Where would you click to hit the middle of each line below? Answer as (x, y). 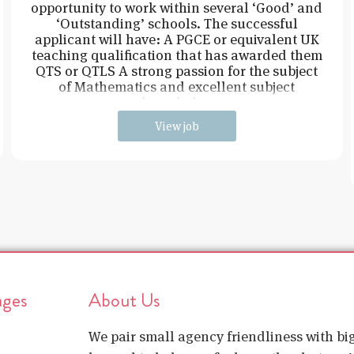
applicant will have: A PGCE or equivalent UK (177, 39)
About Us (124, 300)
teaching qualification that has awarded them (177, 55)
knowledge (177, 102)
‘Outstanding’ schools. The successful (177, 23)
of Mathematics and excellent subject (177, 86)
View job (177, 126)
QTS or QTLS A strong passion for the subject (177, 70)
